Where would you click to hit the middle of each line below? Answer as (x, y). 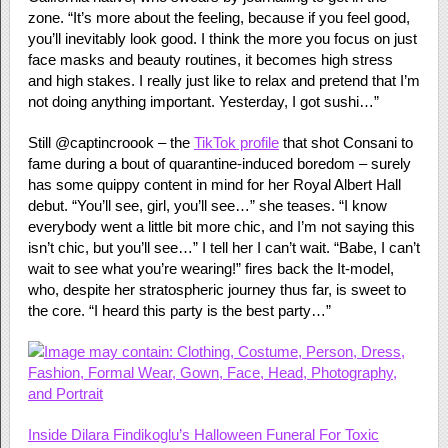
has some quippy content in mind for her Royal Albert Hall (214, 184)
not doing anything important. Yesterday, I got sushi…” (203, 101)
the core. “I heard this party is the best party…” (179, 310)
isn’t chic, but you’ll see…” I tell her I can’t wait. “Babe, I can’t (223, 247)
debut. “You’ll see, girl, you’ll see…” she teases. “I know (207, 205)
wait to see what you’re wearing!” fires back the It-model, (210, 268)
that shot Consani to (345, 142)
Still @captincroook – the (110, 142)
